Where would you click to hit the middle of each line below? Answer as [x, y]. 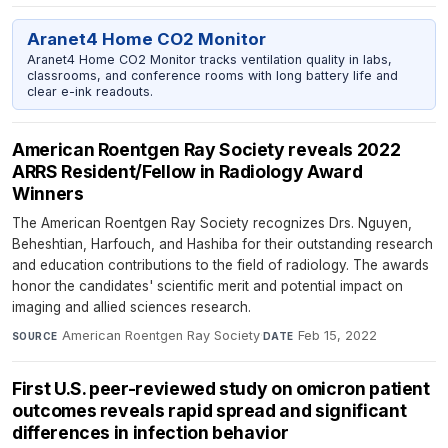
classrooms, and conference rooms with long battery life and [212, 75]
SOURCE [35, 336]
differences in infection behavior [150, 433]
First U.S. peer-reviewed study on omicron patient [221, 389]
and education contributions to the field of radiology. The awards [220, 265]
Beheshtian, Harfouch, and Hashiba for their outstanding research [222, 244]
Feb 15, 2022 [337, 336]
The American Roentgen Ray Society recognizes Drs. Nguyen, [212, 223]
